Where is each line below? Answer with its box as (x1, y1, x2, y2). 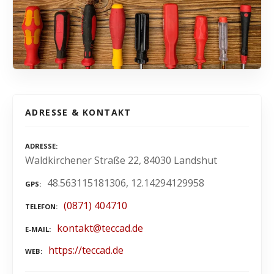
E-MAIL (25, 224, 49, 234)
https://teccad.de (48, 243, 124, 257)
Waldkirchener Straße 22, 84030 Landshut (25, 154, 217, 168)
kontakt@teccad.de (57, 221, 143, 235)
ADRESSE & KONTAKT (25, 106, 131, 118)
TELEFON (25, 201, 56, 211)
